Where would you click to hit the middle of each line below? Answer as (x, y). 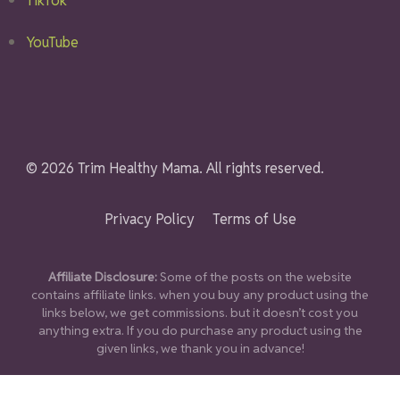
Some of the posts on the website (256, 276)
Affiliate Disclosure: (104, 276)
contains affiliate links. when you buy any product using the (200, 294)
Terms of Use (254, 219)
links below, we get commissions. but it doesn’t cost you (200, 312)
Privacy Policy (149, 219)
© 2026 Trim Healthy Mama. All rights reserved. (175, 168)
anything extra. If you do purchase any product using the (200, 330)
